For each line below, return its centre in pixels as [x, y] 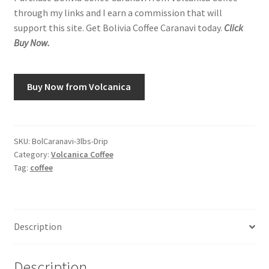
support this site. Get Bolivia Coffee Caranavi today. [118, 27]
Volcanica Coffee [82, 155]
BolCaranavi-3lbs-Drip [70, 141]
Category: [32, 155]
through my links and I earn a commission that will [118, 12]
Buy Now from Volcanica [79, 87]
